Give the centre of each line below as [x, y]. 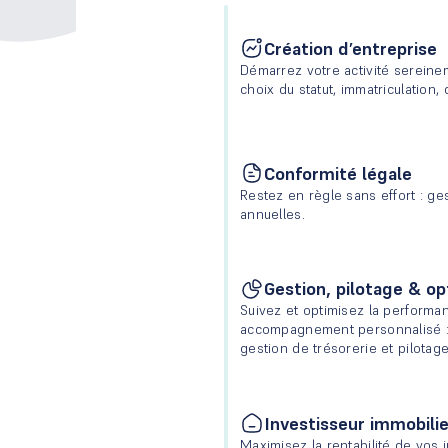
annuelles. [272, 213]
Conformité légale [338, 173]
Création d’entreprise [350, 48]
